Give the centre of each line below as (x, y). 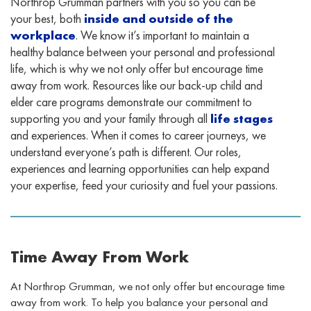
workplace (43, 35)
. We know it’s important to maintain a (162, 35)
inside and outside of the (159, 18)
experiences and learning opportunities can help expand (140, 168)
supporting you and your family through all (110, 118)
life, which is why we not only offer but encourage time (137, 68)
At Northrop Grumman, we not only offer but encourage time (148, 286)
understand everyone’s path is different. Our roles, (126, 151)
